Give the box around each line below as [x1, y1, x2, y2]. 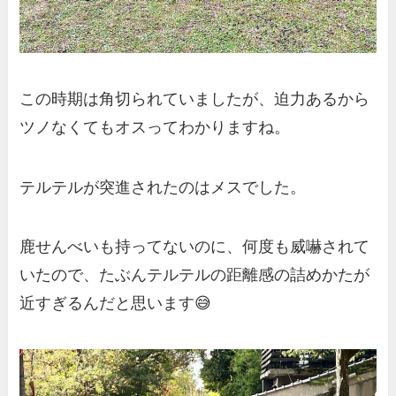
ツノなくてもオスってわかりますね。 [19, 118, 291, 136]
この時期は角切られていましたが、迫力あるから [19, 89, 370, 108]
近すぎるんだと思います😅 [19, 294, 212, 313]
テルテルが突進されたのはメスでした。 [19, 178, 307, 196]
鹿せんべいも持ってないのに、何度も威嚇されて [19, 238, 370, 256]
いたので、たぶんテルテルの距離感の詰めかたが [19, 266, 370, 285]
